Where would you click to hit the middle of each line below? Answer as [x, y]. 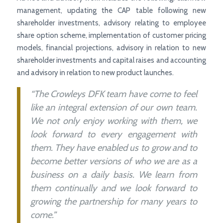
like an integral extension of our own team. [113, 107]
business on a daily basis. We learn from [113, 174]
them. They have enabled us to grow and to [113, 147]
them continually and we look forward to [113, 188]
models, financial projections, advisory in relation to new [111, 48]
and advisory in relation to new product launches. [95, 72]
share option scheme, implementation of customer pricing [111, 35]
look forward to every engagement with [113, 134]
